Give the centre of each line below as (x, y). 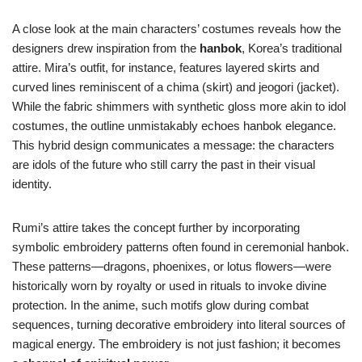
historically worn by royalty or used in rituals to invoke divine (169, 286)
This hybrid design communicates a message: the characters (173, 145)
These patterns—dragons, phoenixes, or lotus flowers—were (172, 267)
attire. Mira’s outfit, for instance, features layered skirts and (166, 68)
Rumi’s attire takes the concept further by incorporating (156, 228)
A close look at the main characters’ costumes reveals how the (177, 29)
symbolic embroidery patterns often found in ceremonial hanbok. (181, 247)
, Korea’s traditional (292, 48)
